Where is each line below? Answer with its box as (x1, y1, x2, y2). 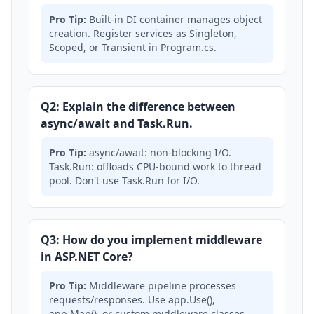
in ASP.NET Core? (41, 249, 133, 264)
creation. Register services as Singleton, (49, 27, 237, 40)
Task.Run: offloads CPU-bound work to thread (49, 160, 261, 173)
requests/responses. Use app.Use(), (49, 293, 215, 306)
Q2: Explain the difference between (41, 99, 235, 114)
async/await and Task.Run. (41, 116, 193, 131)
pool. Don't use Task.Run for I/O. (49, 174, 200, 187)
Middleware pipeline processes (86, 279, 236, 292)
